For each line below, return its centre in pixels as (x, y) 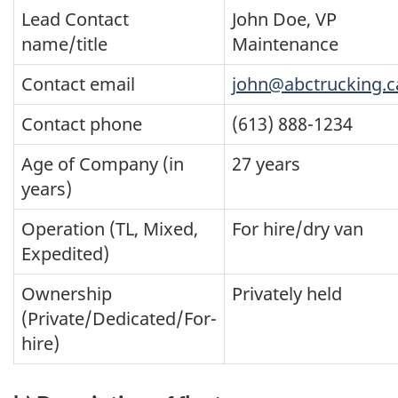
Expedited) (65, 253)
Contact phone (82, 123)
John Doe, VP (284, 19)
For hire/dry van (298, 228)
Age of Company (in (103, 163)
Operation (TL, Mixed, (110, 228)
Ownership (67, 293)
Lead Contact (75, 19)
